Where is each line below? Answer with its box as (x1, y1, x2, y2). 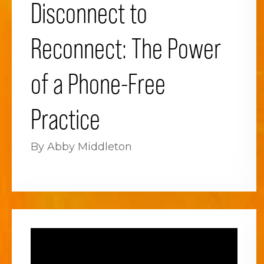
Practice (31, 104, 100, 136)
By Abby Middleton (31, 140, 132, 154)
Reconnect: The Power (31, 33, 221, 65)
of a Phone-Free (31, 68, 166, 100)
